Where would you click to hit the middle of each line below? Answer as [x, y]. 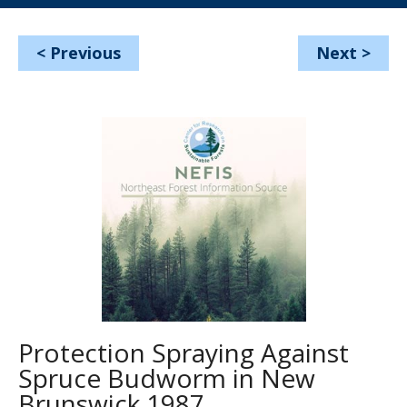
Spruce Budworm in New [167, 378]
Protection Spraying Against [184, 352]
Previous [85, 53]
